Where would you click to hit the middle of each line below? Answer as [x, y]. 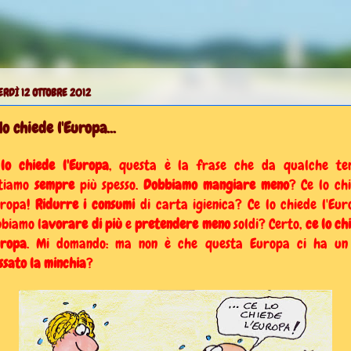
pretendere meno [183, 223]
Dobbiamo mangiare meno [216, 184]
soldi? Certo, [268, 223]
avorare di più [84, 223]
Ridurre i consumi [85, 204]
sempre [54, 184]
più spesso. [109, 184]
